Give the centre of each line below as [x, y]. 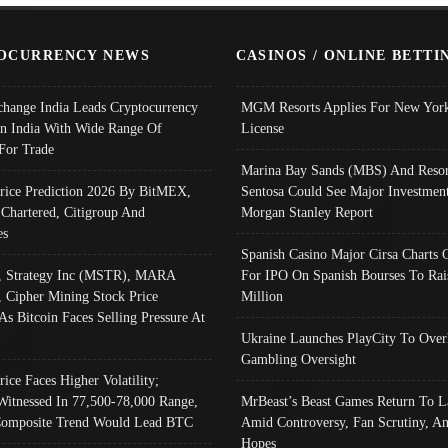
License [262, 127]
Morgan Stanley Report [306, 211]
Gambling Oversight [298, 358]
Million [261, 295]
